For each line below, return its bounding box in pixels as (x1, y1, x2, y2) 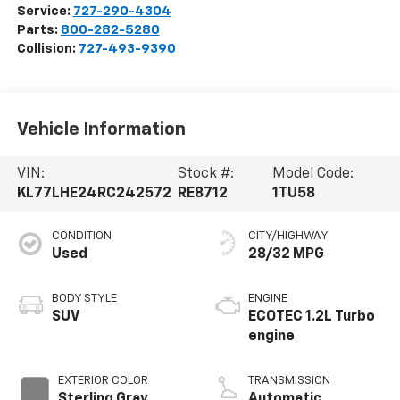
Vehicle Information (16, 121, 186, 139)
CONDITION (51, 229, 112, 242)
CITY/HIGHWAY (248, 229, 329, 242)
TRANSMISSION (248, 374, 330, 387)
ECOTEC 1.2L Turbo (248, 309, 375, 324)
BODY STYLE (51, 292, 117, 304)
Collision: (16, 41, 79, 55)
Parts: (16, 22, 61, 37)
